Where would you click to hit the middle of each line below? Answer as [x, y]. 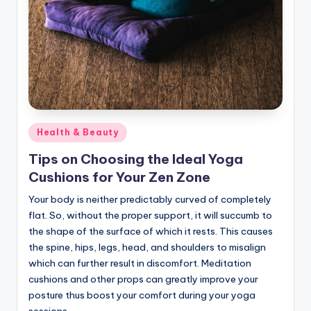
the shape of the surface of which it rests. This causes [151, 231]
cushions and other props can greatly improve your [143, 279]
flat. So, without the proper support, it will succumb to [150, 215]
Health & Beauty [78, 133]
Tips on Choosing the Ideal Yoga [136, 159]
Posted [44, 130]
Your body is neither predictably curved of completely [150, 199]
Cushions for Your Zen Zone [119, 177]
